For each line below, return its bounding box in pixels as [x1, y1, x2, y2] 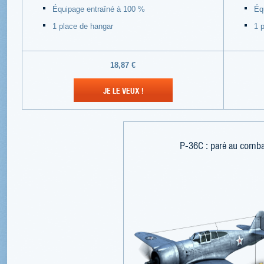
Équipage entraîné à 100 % [52, 5, 145, 14]
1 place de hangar [52, 22, 113, 31]
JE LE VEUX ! [103, 84, 143, 96]
